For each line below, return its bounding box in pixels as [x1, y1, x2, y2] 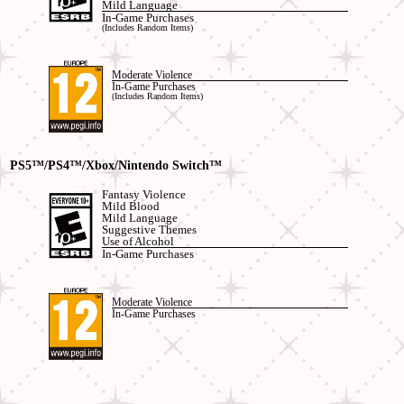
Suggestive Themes [101, 222, 197, 236]
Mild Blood [101, 198, 160, 213]
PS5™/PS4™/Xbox [10, 158, 115, 172]
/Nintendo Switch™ [115, 158, 223, 172]
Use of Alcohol [101, 234, 174, 248]
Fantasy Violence [101, 187, 186, 201]
